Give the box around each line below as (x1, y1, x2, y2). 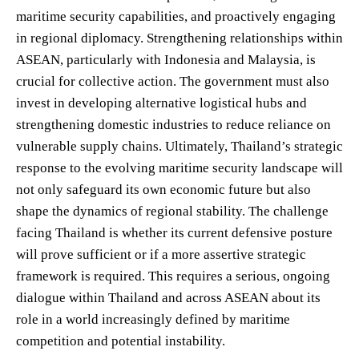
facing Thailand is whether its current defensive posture (16, 224, 333, 240)
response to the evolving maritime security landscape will (16, 159, 343, 175)
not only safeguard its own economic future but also (16, 181, 311, 197)
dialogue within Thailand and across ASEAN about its (16, 289, 321, 305)
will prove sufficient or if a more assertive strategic (16, 246, 306, 262)
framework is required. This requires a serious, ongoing (16, 268, 330, 284)
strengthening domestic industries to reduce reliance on (16, 116, 331, 132)
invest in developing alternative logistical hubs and (16, 95, 307, 111)
